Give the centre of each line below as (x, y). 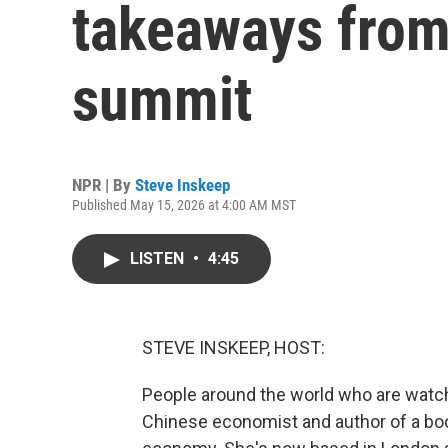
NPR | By (103, 185)
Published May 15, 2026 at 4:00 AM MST (184, 205)
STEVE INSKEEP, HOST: (233, 347)
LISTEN (159, 258)
